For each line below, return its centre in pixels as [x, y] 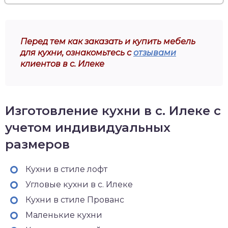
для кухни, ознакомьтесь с [77, 53]
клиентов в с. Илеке [62, 64]
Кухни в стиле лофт [66, 169]
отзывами [155, 53]
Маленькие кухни [64, 215]
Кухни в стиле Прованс [75, 200]
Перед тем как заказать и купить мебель [108, 41]
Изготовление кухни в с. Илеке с [113, 111]
